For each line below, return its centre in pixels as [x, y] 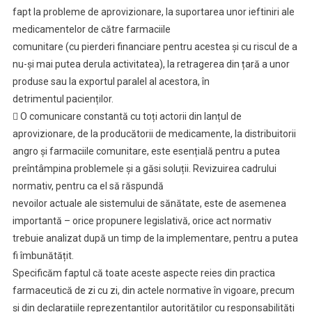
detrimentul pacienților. [63, 99]
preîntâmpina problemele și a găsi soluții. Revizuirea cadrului [144, 169]
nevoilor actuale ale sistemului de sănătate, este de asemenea [149, 203]
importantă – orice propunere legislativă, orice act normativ [142, 221]
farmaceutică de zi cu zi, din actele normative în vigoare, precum [153, 290]
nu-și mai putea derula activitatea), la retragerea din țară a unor [151, 64]
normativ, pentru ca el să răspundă [88, 186]
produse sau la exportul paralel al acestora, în [111, 81]
